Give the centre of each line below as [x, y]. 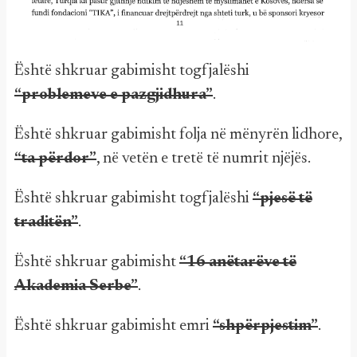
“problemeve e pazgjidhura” [114, 94]
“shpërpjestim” [265, 326]
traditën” [46, 222]
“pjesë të [282, 198]
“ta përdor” [55, 158]
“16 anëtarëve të [238, 262]
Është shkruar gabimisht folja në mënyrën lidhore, [178, 134]
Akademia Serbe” [76, 286]
